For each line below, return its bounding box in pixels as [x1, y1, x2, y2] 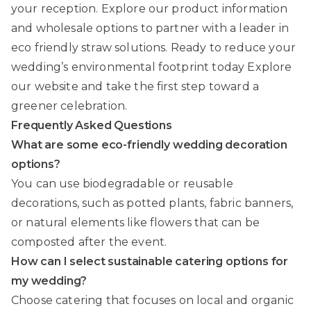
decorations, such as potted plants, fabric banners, [11, 196, 294, 210]
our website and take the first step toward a [11, 79, 260, 93]
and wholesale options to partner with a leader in [11, 21, 289, 35]
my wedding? [11, 274, 87, 287]
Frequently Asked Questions [11, 118, 172, 132]
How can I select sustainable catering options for [11, 254, 289, 268]
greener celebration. [11, 99, 128, 112]
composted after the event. [11, 235, 167, 249]
